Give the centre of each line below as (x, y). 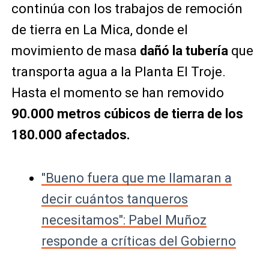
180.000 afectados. (71, 135)
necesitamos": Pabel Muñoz (124, 220)
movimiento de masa (75, 51)
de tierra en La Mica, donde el (99, 30)
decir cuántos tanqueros (114, 199)
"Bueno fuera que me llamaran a (136, 178)
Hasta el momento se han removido (117, 93)
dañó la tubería (184, 51)
